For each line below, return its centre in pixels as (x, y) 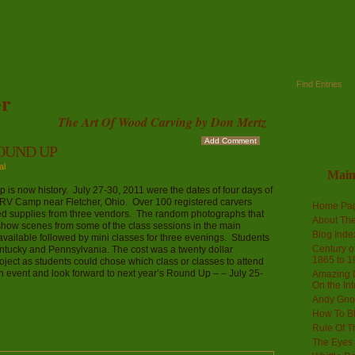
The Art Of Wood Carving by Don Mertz (162, 122)
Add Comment (231, 141)
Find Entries (319, 84)
